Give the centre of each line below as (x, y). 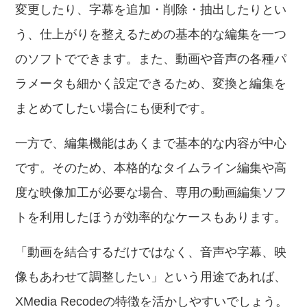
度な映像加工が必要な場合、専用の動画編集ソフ (151, 193)
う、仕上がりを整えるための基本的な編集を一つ (151, 34)
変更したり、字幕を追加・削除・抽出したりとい (151, 10)
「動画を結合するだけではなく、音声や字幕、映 (151, 252)
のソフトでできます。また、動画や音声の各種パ (151, 59)
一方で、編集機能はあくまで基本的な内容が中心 (151, 143)
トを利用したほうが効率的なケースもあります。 (151, 217)
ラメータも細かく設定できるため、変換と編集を (151, 84)
